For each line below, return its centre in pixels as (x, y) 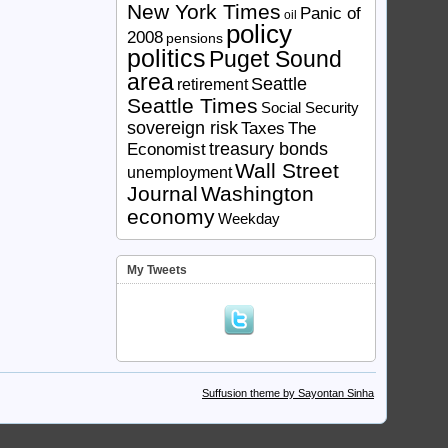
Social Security (310, 108)
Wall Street (287, 170)
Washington (257, 193)
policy (259, 34)
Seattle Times (192, 105)
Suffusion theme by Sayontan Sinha (288, 393)
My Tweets (157, 270)
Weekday (249, 219)
